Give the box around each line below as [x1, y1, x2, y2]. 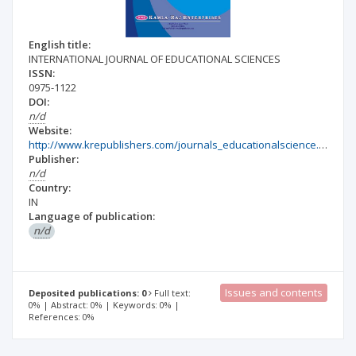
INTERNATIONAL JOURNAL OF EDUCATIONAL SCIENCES [29, 52, 281, 66]
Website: [29, 123, 72, 137]
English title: [29, 37, 91, 52]
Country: [29, 180, 71, 195]
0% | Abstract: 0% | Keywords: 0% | [29, 299, 180, 311]
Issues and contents [225, 285, 323, 300]
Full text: [152, 287, 191, 300]
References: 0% [29, 311, 95, 323]
